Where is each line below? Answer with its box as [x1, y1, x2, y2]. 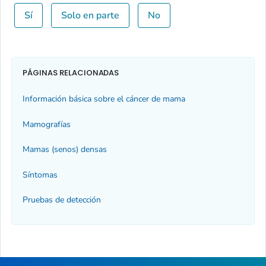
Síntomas [23, 169, 58, 180]
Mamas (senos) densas [23, 144, 107, 156]
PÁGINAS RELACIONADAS [23, 67, 119, 79]
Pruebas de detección [23, 194, 101, 205]
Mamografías [23, 118, 71, 130]
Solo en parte [61, 8, 119, 22]
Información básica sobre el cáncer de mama [23, 93, 185, 105]
